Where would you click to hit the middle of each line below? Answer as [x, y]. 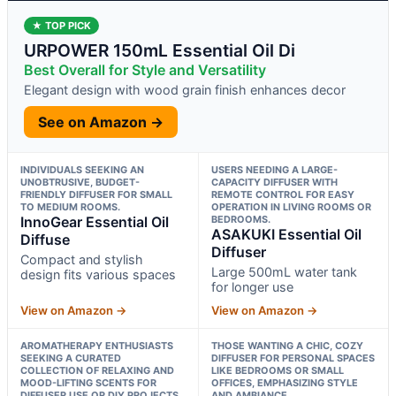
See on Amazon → [101, 122]
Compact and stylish [82, 259]
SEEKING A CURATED [71, 358]
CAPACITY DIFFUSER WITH [274, 182]
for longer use [252, 286]
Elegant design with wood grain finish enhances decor [185, 89]
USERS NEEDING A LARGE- [274, 169]
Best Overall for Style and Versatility [145, 69]
